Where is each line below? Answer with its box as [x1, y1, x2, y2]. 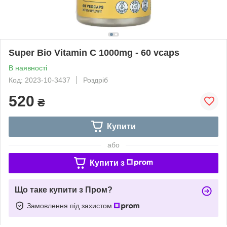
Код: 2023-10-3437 [9, 75, 70, 84]
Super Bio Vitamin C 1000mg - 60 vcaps [9, 47, 179, 58]
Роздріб [83, 75, 108, 84]
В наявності [9, 63, 47, 72]
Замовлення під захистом [27, 201, 114, 210]
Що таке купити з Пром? [15, 185, 112, 194]
